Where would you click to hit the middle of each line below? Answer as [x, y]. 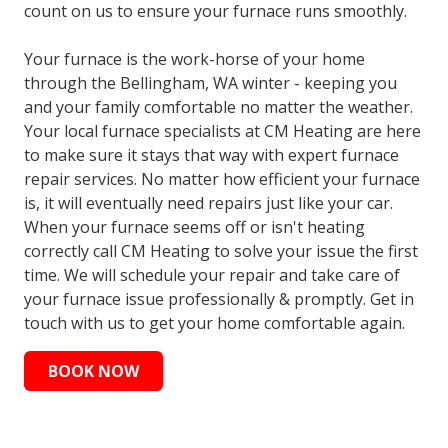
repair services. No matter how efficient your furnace [222, 178]
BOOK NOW [93, 371]
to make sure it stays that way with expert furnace [211, 154]
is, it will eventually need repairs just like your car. [208, 202]
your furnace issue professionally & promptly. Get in [219, 298]
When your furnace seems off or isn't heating [194, 226]
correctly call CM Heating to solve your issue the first [221, 250]
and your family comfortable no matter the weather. [218, 106]
